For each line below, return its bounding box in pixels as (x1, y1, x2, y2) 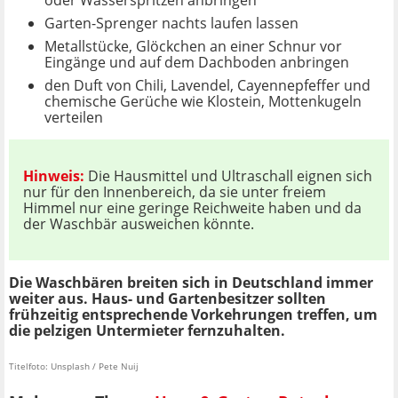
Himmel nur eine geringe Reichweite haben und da (23, 198, 362, 219)
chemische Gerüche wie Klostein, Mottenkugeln (44, 92, 362, 112)
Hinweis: (23, 166, 84, 187)
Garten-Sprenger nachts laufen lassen (44, 13, 298, 34)
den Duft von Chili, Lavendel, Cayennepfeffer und (44, 76, 370, 96)
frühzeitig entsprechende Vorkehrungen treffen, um (9, 305, 378, 325)
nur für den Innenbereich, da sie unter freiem (23, 182, 326, 203)
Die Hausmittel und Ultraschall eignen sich (84, 166, 372, 187)
